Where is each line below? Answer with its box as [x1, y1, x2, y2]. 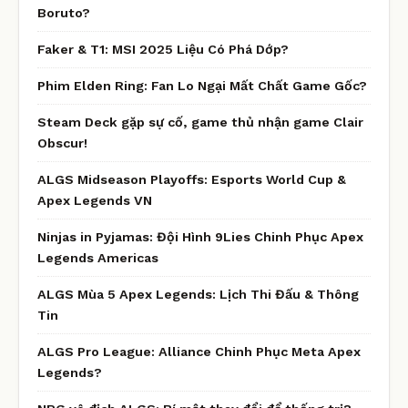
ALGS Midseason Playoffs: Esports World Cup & [37, 171, 346, 187]
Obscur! [37, 135, 87, 150]
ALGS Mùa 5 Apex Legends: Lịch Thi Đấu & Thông [37, 286, 359, 301]
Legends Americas [37, 250, 158, 265]
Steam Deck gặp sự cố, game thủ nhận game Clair [37, 114, 363, 129]
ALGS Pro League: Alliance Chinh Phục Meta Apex [37, 343, 361, 359]
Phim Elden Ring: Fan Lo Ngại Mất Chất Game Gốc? [37, 77, 367, 93]
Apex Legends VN [37, 192, 152, 208]
